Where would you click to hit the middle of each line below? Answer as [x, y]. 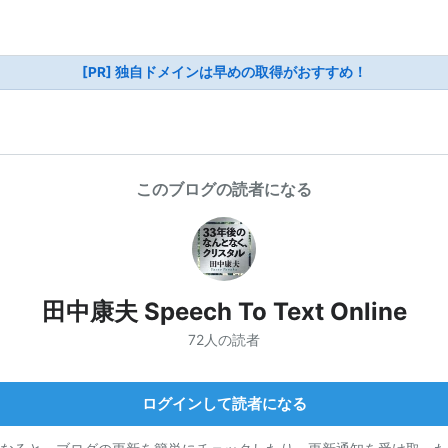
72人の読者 [224, 339]
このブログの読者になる [224, 189]
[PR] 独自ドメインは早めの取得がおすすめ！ [224, 72]
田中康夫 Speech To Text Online [224, 311]
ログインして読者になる [224, 403]
